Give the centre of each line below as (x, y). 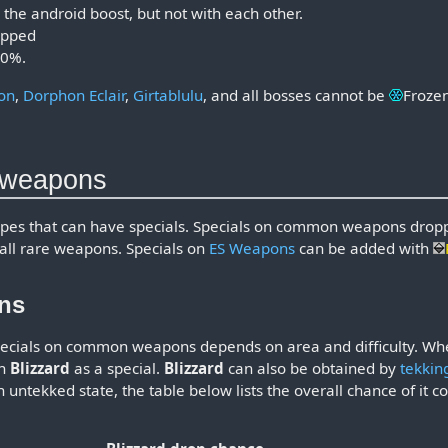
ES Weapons (252, 247)
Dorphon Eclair (74, 95)
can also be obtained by (312, 368)
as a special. (117, 368)
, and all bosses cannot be (296, 95)
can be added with (364, 247)
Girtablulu (168, 95)
